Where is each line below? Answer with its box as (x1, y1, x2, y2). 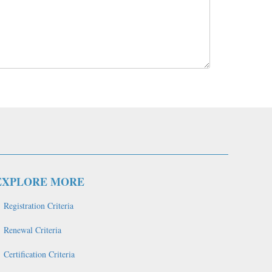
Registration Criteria (4, 200, 73, 211)
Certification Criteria (4, 248, 75, 260)
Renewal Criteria (4, 224, 61, 236)
